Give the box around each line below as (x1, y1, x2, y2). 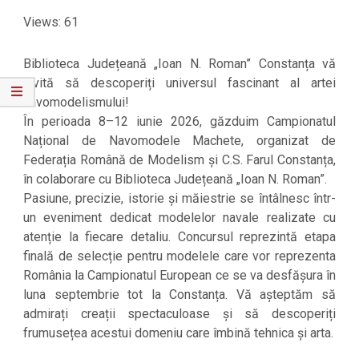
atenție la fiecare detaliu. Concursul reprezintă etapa (23, 229, 336, 245)
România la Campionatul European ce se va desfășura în (23, 268, 336, 284)
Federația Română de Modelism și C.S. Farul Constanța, (23, 152, 336, 168)
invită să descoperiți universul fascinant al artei (23, 75, 336, 91)
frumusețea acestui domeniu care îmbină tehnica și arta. (23, 325, 333, 341)
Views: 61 (23, 14, 79, 30)
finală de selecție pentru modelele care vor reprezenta (23, 248, 336, 264)
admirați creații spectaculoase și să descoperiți (23, 306, 336, 322)
